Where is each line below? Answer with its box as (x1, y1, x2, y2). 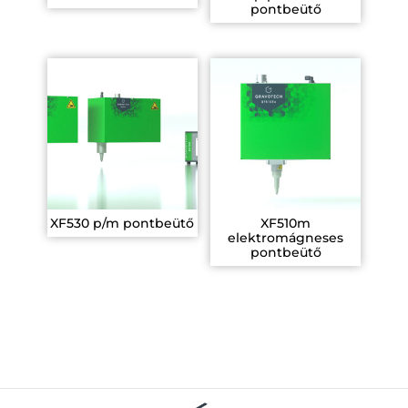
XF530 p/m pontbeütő (50, 214, 195, 231)
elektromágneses (228, 229, 344, 246)
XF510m (260, 214, 311, 231)
